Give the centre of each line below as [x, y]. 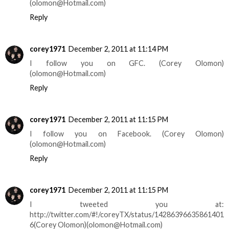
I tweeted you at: [127, 204]
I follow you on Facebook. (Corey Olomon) [127, 134]
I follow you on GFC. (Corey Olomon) [127, 63]
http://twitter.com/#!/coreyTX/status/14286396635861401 [127, 215]
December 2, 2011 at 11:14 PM [118, 49]
